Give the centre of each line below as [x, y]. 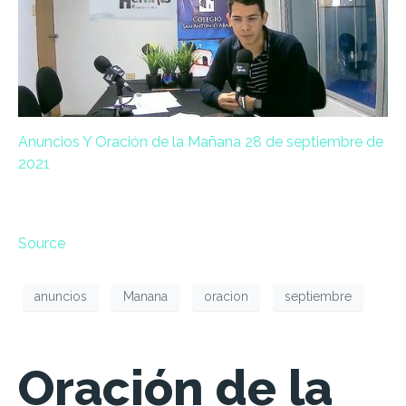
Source [42, 243]
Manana [145, 297]
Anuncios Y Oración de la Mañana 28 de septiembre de [201, 141]
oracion [226, 297]
